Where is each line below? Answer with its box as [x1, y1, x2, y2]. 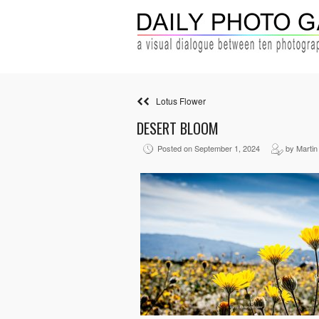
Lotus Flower [150, 95, 206, 107]
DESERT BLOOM [137, 117, 219, 139]
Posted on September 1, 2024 [155, 142, 271, 155]
